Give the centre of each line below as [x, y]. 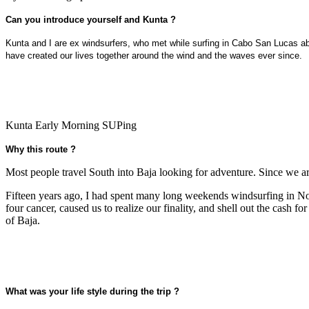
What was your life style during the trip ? [92, 291]
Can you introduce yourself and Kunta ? [91, 19]
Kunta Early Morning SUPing [71, 125]
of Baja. [23, 220]
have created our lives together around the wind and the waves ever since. [154, 55]
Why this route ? [41, 149]
